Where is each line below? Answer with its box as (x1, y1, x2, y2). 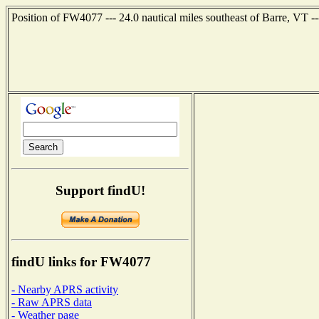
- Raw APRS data (11, 296, 92, 308)
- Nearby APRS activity (11, 283, 118, 296)
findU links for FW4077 (11, 254, 151, 270)
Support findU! (55, 182, 145, 198)
